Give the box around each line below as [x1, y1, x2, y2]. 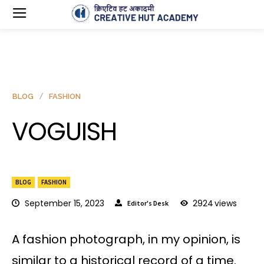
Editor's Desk [127, 198, 169, 207]
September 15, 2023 [25, 197, 104, 210]
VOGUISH [12, 114, 117, 150]
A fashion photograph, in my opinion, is [12, 231, 240, 248]
